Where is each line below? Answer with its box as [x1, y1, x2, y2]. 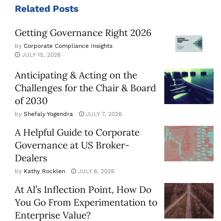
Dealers [15, 152, 47, 164]
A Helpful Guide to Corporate [15, 126, 140, 139]
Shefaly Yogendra [24, 110, 73, 118]
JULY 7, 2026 [84, 110, 122, 118]
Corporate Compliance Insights [24, 42, 112, 49]
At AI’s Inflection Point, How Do [15, 184, 151, 196]
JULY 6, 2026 [76, 168, 114, 175]
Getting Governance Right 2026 [15, 26, 151, 38]
